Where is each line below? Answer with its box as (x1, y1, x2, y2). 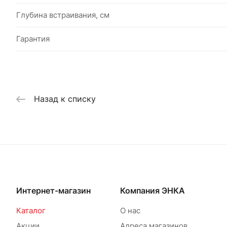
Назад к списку (34, 94, 96, 104)
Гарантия (16, 34, 50, 44)
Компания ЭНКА (120, 185, 185, 196)
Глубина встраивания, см (16, 10, 109, 20)
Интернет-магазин (16, 185, 91, 196)
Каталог (16, 206, 46, 216)
